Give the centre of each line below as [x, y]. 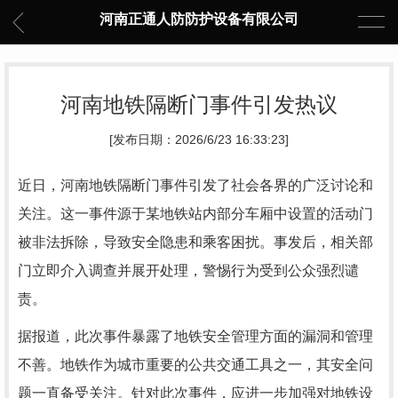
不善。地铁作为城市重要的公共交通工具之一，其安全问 [195, 365]
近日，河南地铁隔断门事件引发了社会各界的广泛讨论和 [195, 185]
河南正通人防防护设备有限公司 [199, 19]
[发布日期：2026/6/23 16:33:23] [199, 140]
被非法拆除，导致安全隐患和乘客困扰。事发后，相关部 [195, 242]
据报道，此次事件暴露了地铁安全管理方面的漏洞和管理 [195, 336]
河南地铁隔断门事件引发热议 [199, 104]
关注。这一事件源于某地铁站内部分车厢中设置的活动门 [195, 214]
